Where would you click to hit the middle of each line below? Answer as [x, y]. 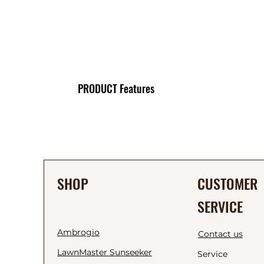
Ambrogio [78, 232]
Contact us [220, 234]
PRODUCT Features [116, 88]
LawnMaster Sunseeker [104, 252]
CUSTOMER [227, 183]
